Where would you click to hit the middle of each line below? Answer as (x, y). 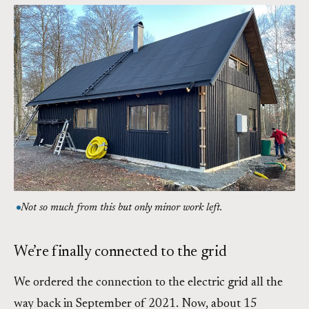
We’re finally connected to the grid (120, 253)
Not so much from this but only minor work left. (121, 208)
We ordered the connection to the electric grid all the (148, 283)
